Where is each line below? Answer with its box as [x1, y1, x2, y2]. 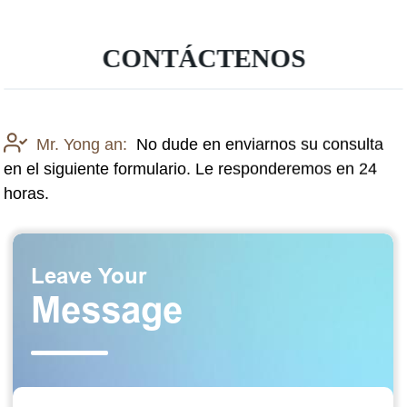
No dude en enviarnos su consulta [136, 134, 384, 154]
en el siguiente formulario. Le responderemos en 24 [4, 159, 378, 178]
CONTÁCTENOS [102, 44, 306, 73]
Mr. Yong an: [36, 134, 128, 154]
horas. [4, 184, 50, 203]
